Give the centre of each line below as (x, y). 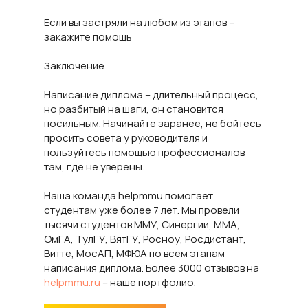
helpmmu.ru (72, 282)
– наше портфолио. (148, 282)
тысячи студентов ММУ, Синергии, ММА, (142, 224)
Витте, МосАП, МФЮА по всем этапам (134, 253)
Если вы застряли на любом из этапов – (139, 22)
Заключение (74, 66)
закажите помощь (88, 37)
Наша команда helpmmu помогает (129, 196)
